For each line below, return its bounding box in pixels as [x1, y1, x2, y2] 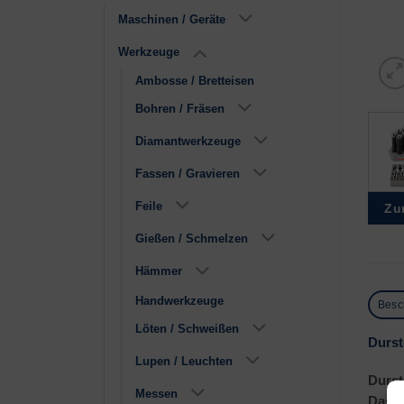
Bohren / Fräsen [135, 102, 225, 116]
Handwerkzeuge [135, 293, 224, 308]
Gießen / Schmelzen [135, 232, 248, 246]
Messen [135, 386, 178, 400]
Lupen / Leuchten [135, 353, 233, 368]
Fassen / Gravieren [135, 167, 240, 181]
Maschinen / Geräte [118, 12, 225, 26]
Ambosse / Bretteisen [135, 74, 254, 88]
